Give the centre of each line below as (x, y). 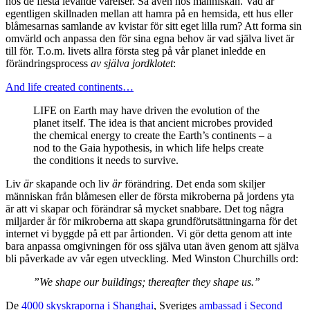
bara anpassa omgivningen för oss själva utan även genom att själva (152, 246)
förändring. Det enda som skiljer (193, 183)
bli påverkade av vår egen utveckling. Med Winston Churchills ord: (152, 258)
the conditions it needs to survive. (106, 160)
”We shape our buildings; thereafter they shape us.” (147, 282)
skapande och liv (73, 183)
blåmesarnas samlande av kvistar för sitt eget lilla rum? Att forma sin (154, 26)
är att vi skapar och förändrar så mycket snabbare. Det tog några (145, 208)
